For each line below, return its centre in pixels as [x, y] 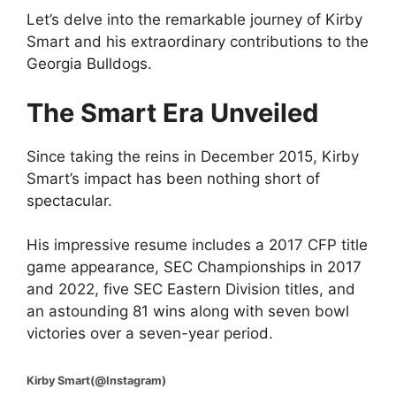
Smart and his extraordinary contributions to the [198, 42]
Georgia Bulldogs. [89, 64]
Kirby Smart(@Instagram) [96, 380]
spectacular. [69, 200]
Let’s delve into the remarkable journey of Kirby [194, 19]
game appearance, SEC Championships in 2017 [194, 267]
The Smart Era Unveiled [172, 112]
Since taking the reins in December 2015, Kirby [193, 156]
